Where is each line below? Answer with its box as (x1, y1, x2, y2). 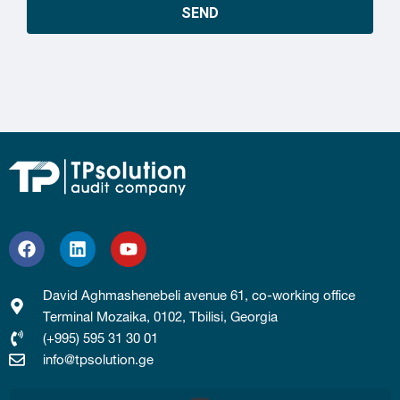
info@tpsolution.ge (42, 351, 154, 368)
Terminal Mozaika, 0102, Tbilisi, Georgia (42, 308, 278, 325)
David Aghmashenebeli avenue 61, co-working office (42, 287, 355, 304)
